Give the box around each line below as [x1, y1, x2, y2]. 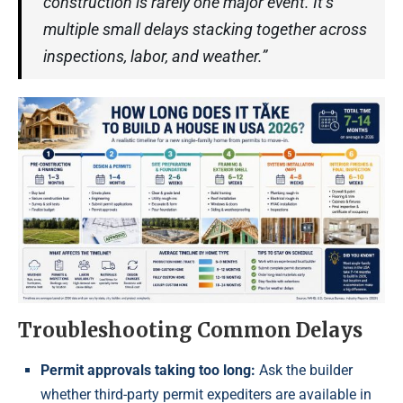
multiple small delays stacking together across [43, 19, 367, 39]
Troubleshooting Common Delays [18, 318, 363, 344]
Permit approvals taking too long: [40, 362, 255, 380]
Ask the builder [255, 362, 353, 380]
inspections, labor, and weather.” [43, 46, 267, 66]
